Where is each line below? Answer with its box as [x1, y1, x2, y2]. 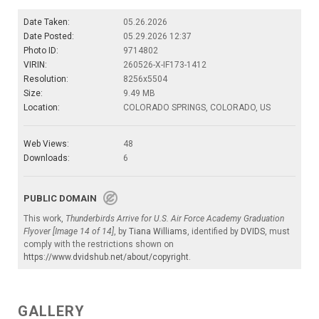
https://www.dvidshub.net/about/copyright [23, 252, 189, 263]
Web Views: [23, 139, 69, 150]
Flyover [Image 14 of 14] [23, 226, 114, 237]
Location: [23, 103, 60, 113]
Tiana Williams [129, 226, 187, 237]
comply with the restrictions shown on [23, 239, 174, 250]
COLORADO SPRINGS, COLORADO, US [123, 103, 271, 113]
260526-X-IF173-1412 [123, 60, 206, 70]
